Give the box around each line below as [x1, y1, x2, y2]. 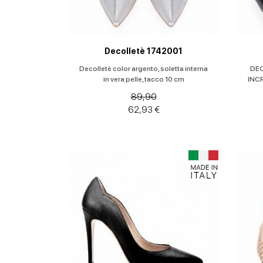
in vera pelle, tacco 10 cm [103, 75, 184, 83]
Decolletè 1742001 [104, 46, 183, 56]
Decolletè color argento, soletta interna [79, 65, 208, 73]
